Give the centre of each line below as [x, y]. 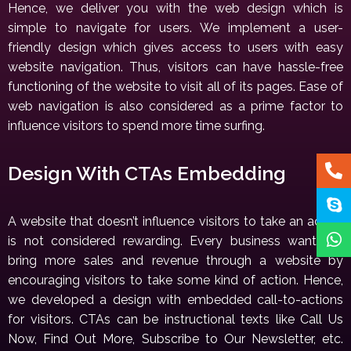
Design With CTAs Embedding [147, 174]
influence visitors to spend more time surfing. [136, 126]
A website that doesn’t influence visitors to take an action [175, 222]
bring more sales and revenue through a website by [175, 261]
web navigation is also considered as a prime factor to [175, 107]
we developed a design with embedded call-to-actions [175, 300]
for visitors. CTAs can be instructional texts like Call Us [175, 320]
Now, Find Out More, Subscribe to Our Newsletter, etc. [175, 339]
